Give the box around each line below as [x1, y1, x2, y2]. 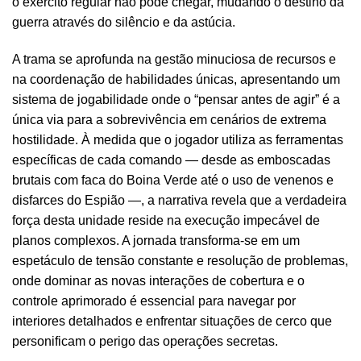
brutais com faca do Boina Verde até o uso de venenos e [12, 172, 334, 187]
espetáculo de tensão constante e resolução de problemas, [12, 253, 348, 268]
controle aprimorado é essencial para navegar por [12, 293, 296, 308]
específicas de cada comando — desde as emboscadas [12, 152, 330, 167]
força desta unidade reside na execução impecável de [12, 213, 320, 227]
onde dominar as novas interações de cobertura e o [12, 273, 305, 288]
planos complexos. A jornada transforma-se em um [12, 233, 300, 247]
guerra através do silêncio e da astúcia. [12, 15, 235, 30]
